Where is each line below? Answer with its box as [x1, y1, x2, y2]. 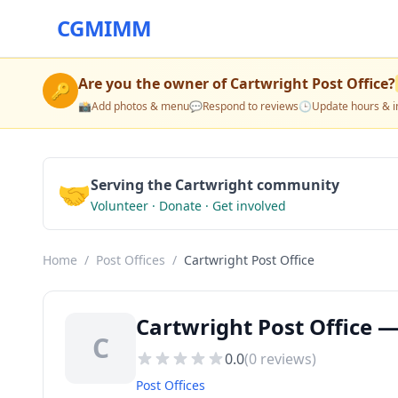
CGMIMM [57, 13, 152, 43]
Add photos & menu [92, 99, 189, 114]
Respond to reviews [203, 99, 298, 114]
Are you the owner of [78, 74, 230, 93]
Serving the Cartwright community [91, 175, 339, 195]
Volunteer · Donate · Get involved [91, 197, 286, 214]
